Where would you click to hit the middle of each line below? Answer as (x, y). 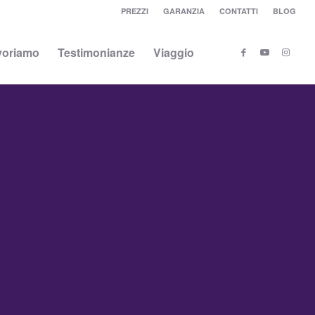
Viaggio (174, 52)
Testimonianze (97, 52)
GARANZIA (184, 11)
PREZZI (135, 11)
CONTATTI (239, 11)
